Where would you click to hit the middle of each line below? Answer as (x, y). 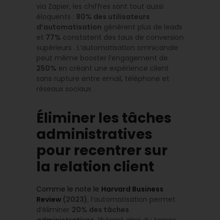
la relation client (95, 167)
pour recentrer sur (102, 151)
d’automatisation (69, 27)
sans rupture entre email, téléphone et (103, 79)
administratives (94, 135)
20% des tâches (100, 210)
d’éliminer (54, 210)
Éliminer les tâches (104, 118)
